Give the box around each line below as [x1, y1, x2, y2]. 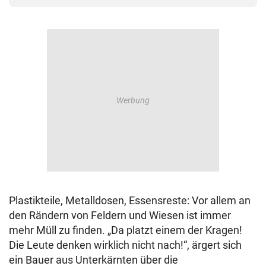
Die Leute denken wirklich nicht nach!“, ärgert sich [9, 239, 242, 252]
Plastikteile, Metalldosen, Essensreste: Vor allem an [9, 194, 251, 207]
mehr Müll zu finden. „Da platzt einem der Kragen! [9, 224, 242, 237]
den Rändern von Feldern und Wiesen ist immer [9, 209, 231, 222]
